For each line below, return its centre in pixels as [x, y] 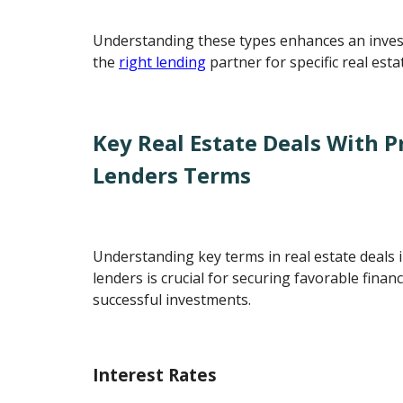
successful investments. [172, 299]
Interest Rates [155, 375]
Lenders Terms [172, 175]
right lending [163, 62]
